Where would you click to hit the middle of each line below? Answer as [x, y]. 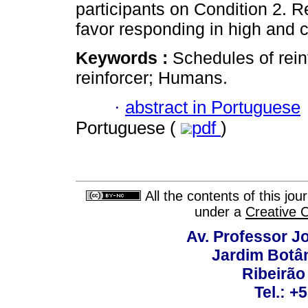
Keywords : [124, 58]
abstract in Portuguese [213, 107]
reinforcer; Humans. [152, 78]
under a [220, 212]
